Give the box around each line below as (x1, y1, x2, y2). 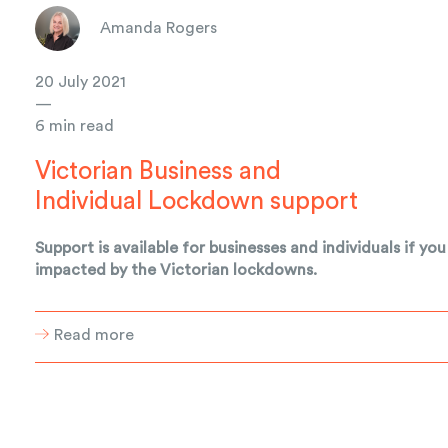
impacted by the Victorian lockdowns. (35, 261, 318, 278)
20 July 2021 (35, 73, 127, 90)
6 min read (35, 117, 115, 134)
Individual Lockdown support (35, 188, 359, 214)
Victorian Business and (35, 158, 282, 184)
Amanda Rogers (100, 20, 218, 37)
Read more (54, 326, 135, 343)
